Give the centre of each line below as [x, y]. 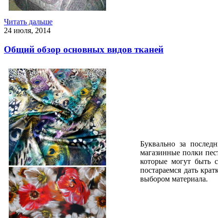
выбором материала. [174, 179]
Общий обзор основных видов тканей [84, 49]
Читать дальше [28, 21]
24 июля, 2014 [27, 30]
